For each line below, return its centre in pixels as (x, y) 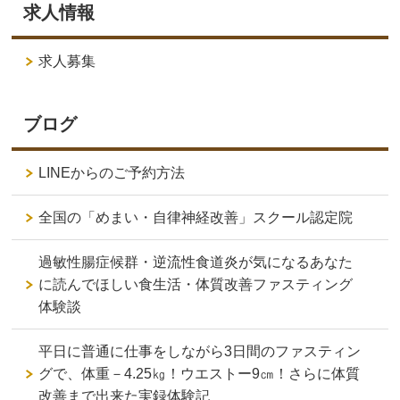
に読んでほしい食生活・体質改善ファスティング (196, 284)
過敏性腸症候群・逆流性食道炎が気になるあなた (196, 262)
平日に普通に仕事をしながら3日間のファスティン (200, 351)
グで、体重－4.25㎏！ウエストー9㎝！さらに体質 (200, 373)
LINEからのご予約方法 (112, 172)
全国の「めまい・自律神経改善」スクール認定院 (196, 217)
